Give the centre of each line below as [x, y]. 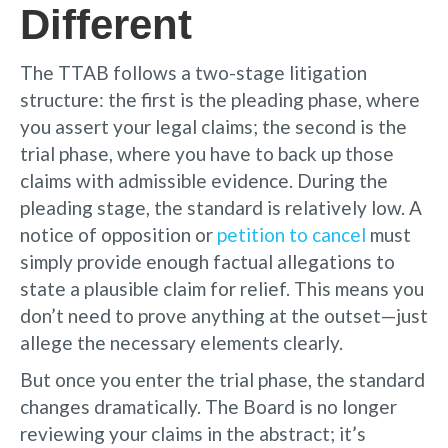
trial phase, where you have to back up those [207, 153]
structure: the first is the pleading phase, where [220, 99]
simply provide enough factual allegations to [207, 261]
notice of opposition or [118, 234]
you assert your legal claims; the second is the [213, 126]
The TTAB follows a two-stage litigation [193, 72]
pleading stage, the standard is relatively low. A [221, 207]
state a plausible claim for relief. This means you [222, 288]
